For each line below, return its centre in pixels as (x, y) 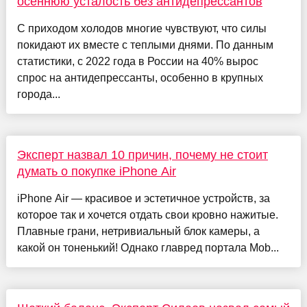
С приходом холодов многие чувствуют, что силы (142, 29)
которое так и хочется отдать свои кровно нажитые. (147, 215)
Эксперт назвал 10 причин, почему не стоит (142, 155)
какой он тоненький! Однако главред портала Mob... (148, 248)
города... (38, 95)
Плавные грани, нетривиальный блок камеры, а (138, 232)
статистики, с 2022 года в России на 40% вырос (137, 62)
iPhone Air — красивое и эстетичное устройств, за (143, 199)
